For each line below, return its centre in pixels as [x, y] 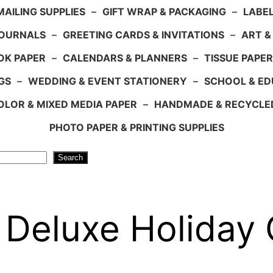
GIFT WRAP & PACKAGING [164, 11]
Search [70, 157]
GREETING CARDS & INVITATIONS [144, 34]
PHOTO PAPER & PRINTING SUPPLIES [136, 127]
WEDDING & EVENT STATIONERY [108, 81]
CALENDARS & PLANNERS [125, 58]
